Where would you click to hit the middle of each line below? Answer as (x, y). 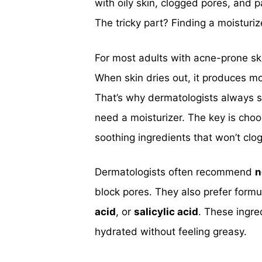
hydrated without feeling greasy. (171, 232)
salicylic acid (166, 212)
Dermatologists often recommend (175, 172)
